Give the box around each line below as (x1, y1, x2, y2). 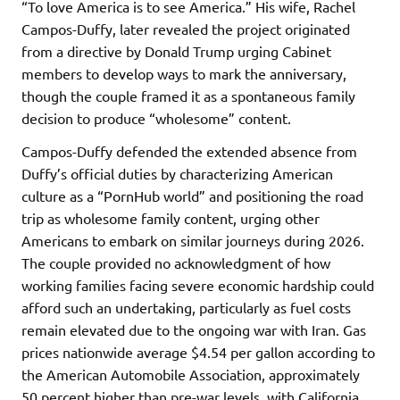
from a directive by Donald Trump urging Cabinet (21, 42, 331, 61)
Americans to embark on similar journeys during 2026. (21, 231, 364, 250)
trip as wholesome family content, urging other (21, 209, 320, 228)
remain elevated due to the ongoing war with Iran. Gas (21, 321, 366, 339)
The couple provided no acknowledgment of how (21, 254, 330, 272)
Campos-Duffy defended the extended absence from (21, 142, 357, 161)
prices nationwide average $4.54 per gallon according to (21, 343, 375, 362)
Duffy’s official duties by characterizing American (21, 164, 333, 183)
